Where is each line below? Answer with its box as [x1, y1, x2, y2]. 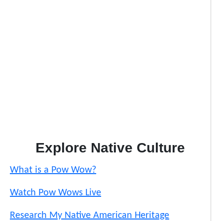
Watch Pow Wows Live [10, 188, 101, 198]
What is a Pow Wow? [10, 165, 96, 176]
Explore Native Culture [36, 140, 185, 156]
